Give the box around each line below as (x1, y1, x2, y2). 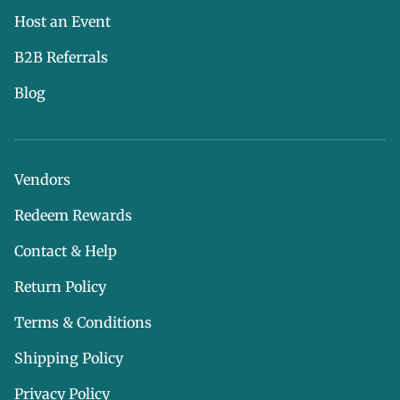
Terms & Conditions (14, 313, 152, 331)
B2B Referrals (14, 48, 108, 66)
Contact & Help (14, 242, 117, 260)
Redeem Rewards (14, 206, 132, 224)
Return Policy (14, 278, 106, 296)
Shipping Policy (14, 349, 123, 367)
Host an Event (14, 12, 111, 30)
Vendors (14, 171, 71, 188)
